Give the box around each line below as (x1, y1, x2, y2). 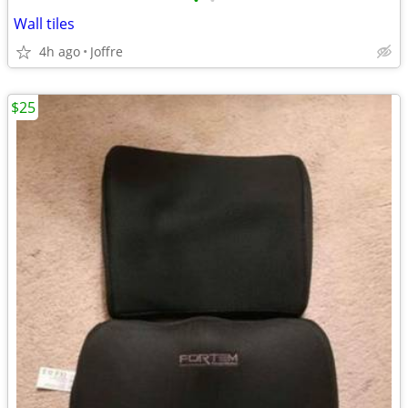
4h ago (39, 43, 80, 60)
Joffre (90, 43, 123, 60)
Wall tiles (14, 14, 75, 34)
